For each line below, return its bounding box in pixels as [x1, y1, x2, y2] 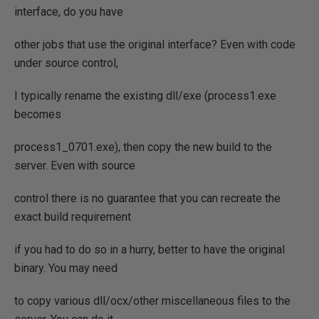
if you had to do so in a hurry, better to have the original [14, 242, 285, 256]
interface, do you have [14, 4, 123, 19]
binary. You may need [14, 261, 117, 275]
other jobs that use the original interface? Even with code [14, 37, 296, 51]
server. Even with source [14, 158, 135, 172]
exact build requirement [14, 209, 131, 224]
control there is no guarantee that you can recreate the [14, 191, 281, 205]
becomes [14, 107, 61, 121]
